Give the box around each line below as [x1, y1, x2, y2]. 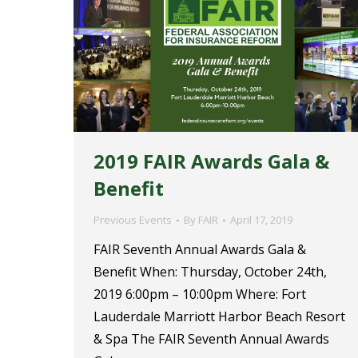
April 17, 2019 [230, 213, 292, 228]
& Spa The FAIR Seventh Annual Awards [93, 330, 329, 348]
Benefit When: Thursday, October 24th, [93, 263, 327, 281]
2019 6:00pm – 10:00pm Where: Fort [93, 285, 306, 304]
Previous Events [93, 213, 172, 228]
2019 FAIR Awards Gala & [93, 148, 329, 175]
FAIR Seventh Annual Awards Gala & [93, 241, 306, 259]
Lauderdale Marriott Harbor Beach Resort [93, 308, 345, 326]
